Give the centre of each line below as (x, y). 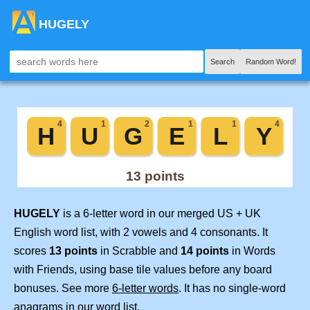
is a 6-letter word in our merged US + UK (161, 214)
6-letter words (145, 289)
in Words (252, 251)
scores (31, 251)
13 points (73, 251)
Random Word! (271, 62)
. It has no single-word (232, 289)
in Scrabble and (139, 251)
